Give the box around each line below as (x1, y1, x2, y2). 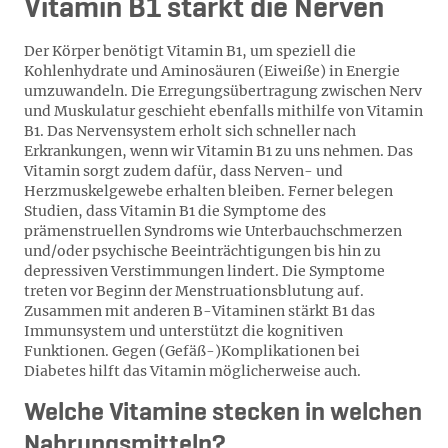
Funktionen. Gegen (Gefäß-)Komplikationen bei (24, 342, 360, 360)
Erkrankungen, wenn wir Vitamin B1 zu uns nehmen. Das (24, 142, 413, 160)
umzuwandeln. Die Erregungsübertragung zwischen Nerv (24, 82, 422, 100)
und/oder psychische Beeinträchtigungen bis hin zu (24, 242, 381, 260)
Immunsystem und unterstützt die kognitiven (24, 322, 343, 340)
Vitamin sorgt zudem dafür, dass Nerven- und (24, 162, 343, 180)
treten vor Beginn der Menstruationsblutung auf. (24, 282, 364, 300)
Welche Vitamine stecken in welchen (24, 400, 422, 426)
